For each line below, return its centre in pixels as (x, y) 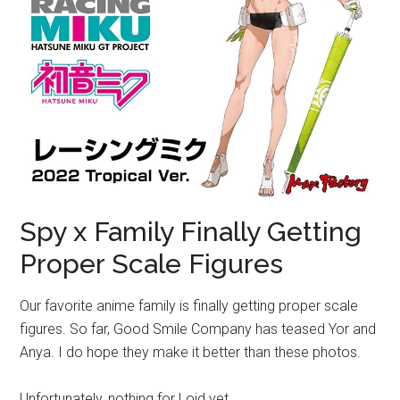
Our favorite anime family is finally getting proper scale (189, 306)
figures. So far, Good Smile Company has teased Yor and (198, 329)
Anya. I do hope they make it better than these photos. (191, 353)
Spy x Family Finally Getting (191, 232)
